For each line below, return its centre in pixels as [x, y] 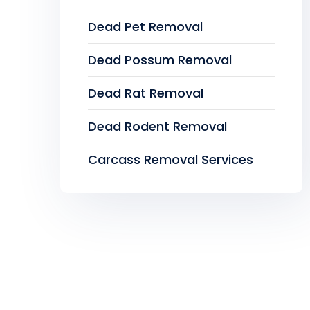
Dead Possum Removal [160, 60]
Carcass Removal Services [171, 159]
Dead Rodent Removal [157, 126]
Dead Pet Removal [145, 27]
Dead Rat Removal [146, 93]
